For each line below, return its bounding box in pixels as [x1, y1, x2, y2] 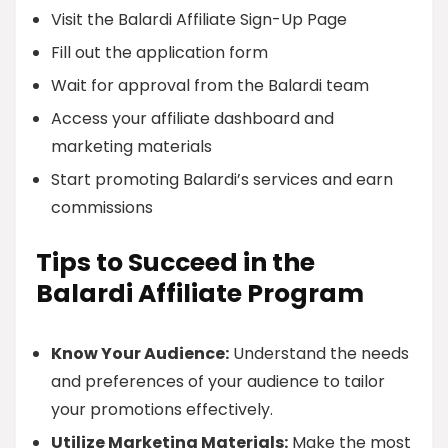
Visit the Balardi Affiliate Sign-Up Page [51, 8, 347, 31]
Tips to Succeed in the [36, 245, 315, 280]
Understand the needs [229, 342, 409, 365]
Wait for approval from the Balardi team [51, 74, 369, 97]
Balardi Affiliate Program [36, 276, 364, 311]
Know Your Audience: [51, 342, 229, 365]
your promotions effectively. [51, 398, 273, 421]
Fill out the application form [51, 41, 268, 64]
